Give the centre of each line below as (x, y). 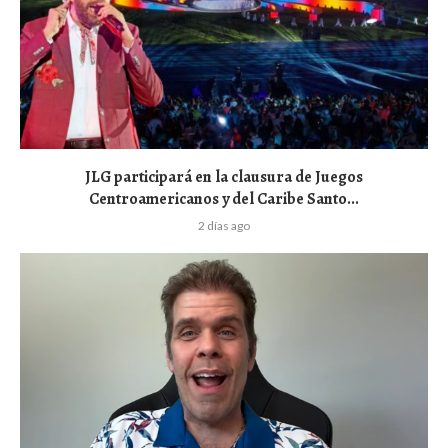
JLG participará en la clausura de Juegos (224, 176)
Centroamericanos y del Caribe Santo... (224, 198)
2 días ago (224, 225)
